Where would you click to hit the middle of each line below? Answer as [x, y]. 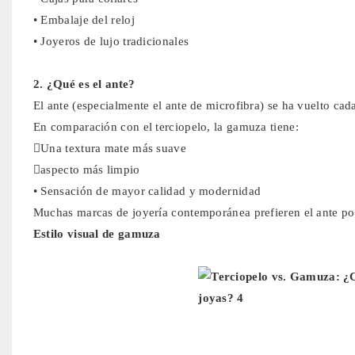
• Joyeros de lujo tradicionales [111, 41]
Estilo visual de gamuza [97, 233]
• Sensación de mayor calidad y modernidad [147, 191]
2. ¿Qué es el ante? [84, 84]
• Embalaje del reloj [84, 19]
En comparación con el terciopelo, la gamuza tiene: [166, 126]
